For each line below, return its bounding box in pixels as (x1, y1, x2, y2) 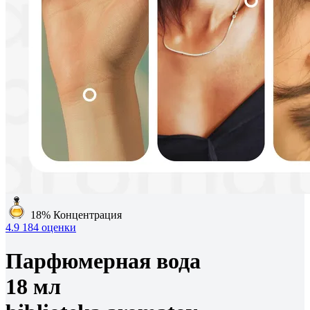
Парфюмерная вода (6, 248, 201, 274)
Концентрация (53, 209, 122, 221)
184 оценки (22, 221, 76, 233)
